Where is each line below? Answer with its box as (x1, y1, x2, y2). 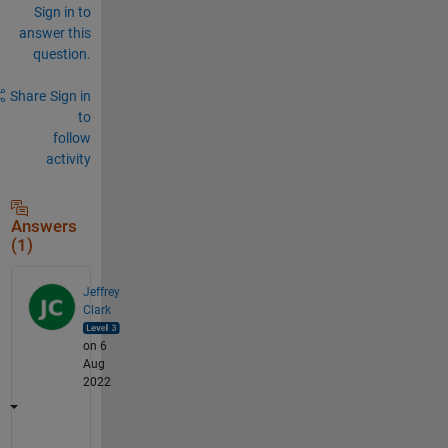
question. (32, 45, 91, 62)
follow (52, 129, 91, 146)
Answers (10, 216, 77, 236)
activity (45, 150, 91, 167)
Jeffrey (82, 284, 120, 299)
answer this (18, 24, 91, 41)
